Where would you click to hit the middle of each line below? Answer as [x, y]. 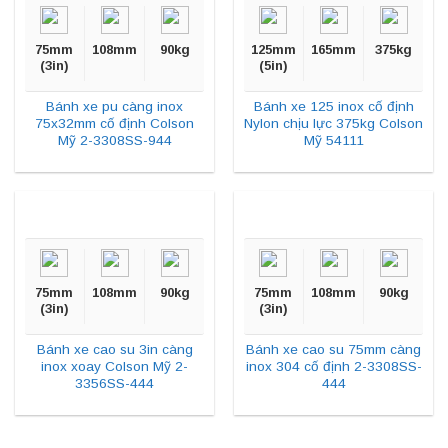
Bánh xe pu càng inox [114, 107]
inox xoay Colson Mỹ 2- [114, 367]
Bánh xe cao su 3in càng [114, 350]
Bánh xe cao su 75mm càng [333, 350]
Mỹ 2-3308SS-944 [114, 141]
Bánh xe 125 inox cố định [333, 107]
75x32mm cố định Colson [114, 124]
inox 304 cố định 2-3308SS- [333, 367]
